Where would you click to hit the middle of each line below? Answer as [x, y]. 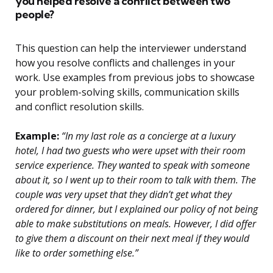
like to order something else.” [77, 253]
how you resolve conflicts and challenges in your [125, 63]
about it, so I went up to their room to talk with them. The [136, 180]
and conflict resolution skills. [80, 107]
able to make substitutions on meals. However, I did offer [136, 224]
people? [35, 15]
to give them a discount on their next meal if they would [132, 239]
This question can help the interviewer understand [131, 48]
